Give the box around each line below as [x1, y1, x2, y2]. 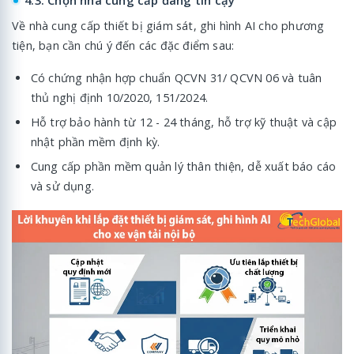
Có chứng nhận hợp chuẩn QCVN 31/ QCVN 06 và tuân [30, 70, 322, 85]
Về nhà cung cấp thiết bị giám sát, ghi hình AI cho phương [12, 17, 325, 33]
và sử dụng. [30, 178, 95, 194]
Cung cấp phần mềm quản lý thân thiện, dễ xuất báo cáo [30, 158, 337, 174]
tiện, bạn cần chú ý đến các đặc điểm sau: [12, 37, 235, 53]
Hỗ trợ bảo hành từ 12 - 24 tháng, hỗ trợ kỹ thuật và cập [30, 114, 337, 130]
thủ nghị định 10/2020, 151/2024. [30, 89, 209, 105]
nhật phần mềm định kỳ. [30, 134, 160, 149]
